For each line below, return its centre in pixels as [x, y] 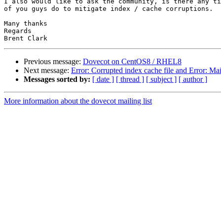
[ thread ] [130, 79]
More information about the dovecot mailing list [78, 101]
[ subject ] [161, 79]
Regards [18, 31]
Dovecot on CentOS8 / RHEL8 [132, 62]
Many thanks [26, 24]
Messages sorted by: [57, 79]
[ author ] [193, 79]
